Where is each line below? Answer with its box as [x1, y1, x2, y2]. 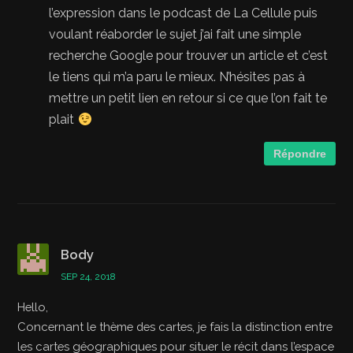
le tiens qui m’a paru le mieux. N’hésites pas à [49, 69, 306, 84]
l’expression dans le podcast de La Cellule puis [49, 5, 318, 20]
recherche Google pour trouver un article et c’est [49, 47, 329, 63]
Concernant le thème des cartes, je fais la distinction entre [17, 319, 333, 333]
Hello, [17, 299, 49, 314]
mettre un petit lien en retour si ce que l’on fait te [49, 90, 328, 106]
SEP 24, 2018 [61, 270, 117, 282]
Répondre [273, 147, 326, 160]
